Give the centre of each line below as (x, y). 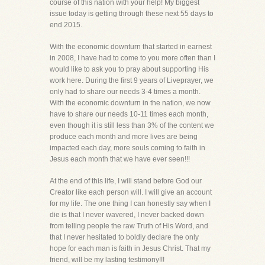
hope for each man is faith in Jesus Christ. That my (130, 248)
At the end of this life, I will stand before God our (126, 181)
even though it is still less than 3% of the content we (132, 125)
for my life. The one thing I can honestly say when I (130, 203)
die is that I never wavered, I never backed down (127, 215)
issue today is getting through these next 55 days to (132, 14)
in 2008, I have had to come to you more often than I (132, 58)
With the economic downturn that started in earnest (131, 47)
